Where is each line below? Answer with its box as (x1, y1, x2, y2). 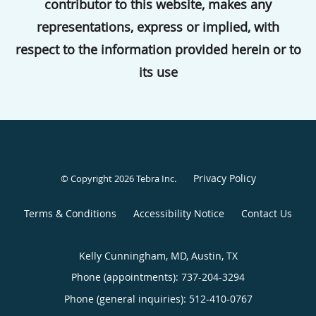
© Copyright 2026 (60, 172, 136, 186)
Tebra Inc (135, 172, 174, 186)
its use (138, 63, 178, 80)
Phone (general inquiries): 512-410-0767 (63, 292, 253, 306)
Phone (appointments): (71, 270, 181, 284)
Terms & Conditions (24, 207, 116, 221)
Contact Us (241, 207, 292, 221)
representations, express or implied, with (37, 18, 279, 35)
